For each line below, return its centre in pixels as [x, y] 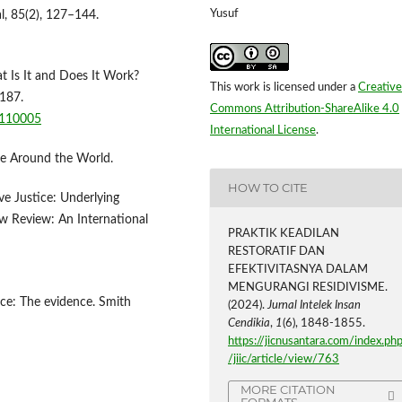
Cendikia [249, 323]
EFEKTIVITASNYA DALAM [298, 269]
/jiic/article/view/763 [284, 359]
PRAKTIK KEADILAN [284, 233]
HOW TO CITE [268, 188]
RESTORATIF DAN [277, 251]
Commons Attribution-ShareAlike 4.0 [305, 109]
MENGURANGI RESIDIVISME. [308, 287]
